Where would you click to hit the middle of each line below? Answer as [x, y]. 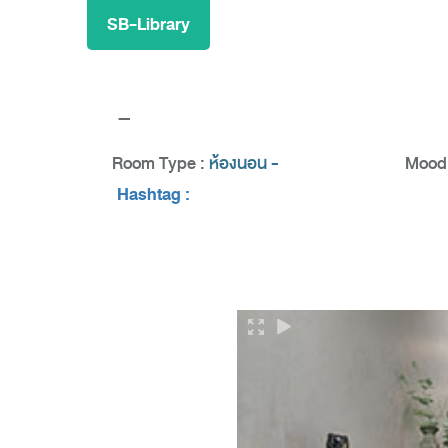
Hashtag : [153, 194]
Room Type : [160, 163]
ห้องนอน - [244, 163]
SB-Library [148, 24]
